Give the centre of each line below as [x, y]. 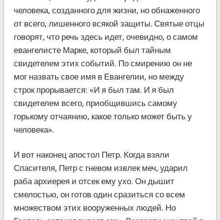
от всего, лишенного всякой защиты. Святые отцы [109, 23]
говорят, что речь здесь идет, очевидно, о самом [106, 37]
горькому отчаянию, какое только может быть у [103, 116]
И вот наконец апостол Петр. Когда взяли [91, 154]
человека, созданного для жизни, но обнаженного [107, 10]
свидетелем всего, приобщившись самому [95, 103]
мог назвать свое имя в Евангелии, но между [99, 76]
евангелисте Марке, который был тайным [92, 50]
